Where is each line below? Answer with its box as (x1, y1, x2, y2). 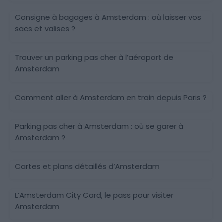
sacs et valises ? (15, 23, 75, 34)
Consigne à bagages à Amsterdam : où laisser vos (15, 11, 201, 22)
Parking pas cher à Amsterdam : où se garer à (15, 120, 183, 131)
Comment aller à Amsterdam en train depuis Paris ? (15, 92, 207, 103)
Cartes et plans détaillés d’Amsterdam (15, 161, 160, 171)
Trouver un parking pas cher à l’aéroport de (15, 52, 173, 62)
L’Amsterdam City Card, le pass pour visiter (15, 189, 173, 200)
